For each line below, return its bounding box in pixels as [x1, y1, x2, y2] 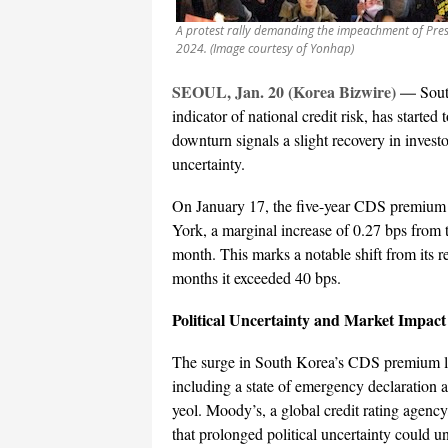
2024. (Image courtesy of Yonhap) [175, 40, 354, 58]
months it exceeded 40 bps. [172, 267, 341, 289]
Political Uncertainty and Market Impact [172, 308, 446, 332]
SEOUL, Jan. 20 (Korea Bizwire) [172, 80, 396, 104]
